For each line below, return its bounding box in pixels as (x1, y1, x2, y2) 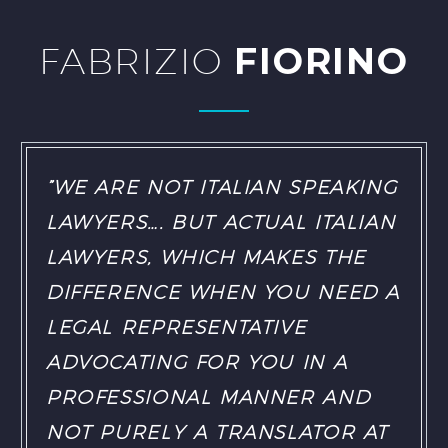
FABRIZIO (39, 38, 235, 82)
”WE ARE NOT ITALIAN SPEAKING (46, 175, 398, 198)
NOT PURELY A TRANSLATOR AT (46, 420, 388, 443)
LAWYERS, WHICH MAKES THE (46, 245, 366, 268)
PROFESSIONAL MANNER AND (46, 385, 371, 408)
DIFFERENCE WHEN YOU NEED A (46, 280, 400, 303)
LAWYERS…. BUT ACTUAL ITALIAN (46, 210, 396, 233)
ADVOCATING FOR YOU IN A (46, 350, 348, 373)
